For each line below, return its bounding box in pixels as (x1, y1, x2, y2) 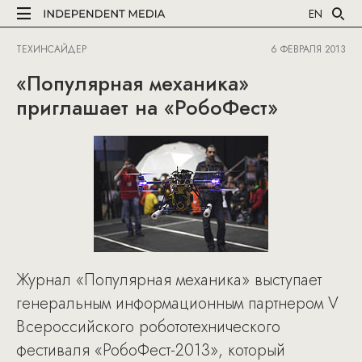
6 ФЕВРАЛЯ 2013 (271, 42, 346, 57)
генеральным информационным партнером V (16, 292, 339, 315)
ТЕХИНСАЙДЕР (16, 42, 86, 57)
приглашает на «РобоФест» (16, 93, 278, 122)
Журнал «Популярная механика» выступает (16, 268, 322, 292)
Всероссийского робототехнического (16, 315, 280, 339)
